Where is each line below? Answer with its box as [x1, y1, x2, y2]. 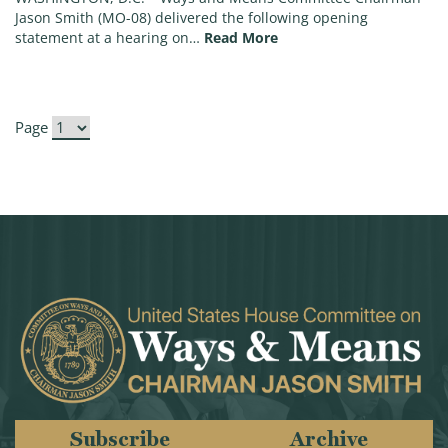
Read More [204, 29, 278, 48]
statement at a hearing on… [15, 29, 200, 48]
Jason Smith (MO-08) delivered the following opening [15, 9, 368, 28]
